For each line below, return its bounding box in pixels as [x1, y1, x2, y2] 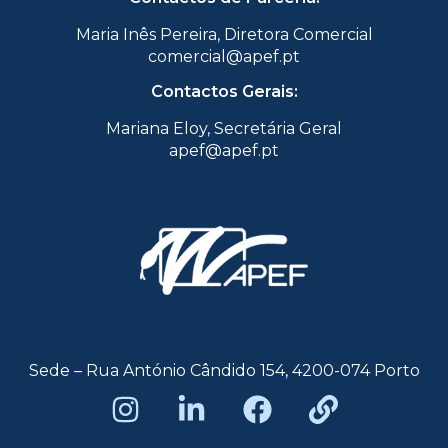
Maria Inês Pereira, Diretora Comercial [75, 25, 373, 45]
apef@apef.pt [169, 141, 279, 161]
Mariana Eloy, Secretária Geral [106, 119, 342, 139]
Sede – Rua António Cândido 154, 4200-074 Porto [28, 361, 420, 381]
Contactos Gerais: [150, 82, 298, 102]
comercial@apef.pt [148, 47, 300, 67]
